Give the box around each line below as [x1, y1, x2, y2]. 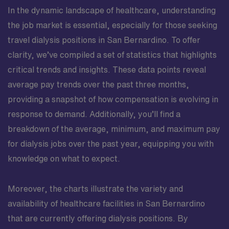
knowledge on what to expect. [8, 154, 120, 163]
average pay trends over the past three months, [8, 80, 189, 88]
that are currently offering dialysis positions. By [8, 214, 188, 222]
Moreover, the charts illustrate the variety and [8, 184, 183, 193]
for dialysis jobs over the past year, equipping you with [8, 139, 214, 148]
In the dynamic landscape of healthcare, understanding [8, 6, 216, 14]
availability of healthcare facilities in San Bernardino [8, 199, 205, 208]
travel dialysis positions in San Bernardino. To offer [8, 35, 200, 44]
